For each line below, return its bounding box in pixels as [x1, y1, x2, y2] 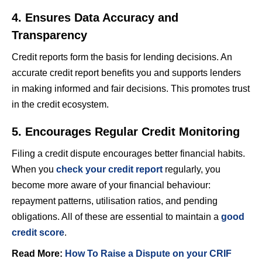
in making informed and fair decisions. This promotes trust [12, 83, 250, 94]
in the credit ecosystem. [12, 99, 109, 109]
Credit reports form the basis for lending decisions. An [12, 51, 232, 62]
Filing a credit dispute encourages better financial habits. [12, 148, 245, 158]
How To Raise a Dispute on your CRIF [65, 248, 232, 258]
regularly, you [163, 164, 220, 174]
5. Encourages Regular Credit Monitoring [12, 125, 240, 138]
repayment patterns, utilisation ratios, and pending [12, 195, 218, 206]
